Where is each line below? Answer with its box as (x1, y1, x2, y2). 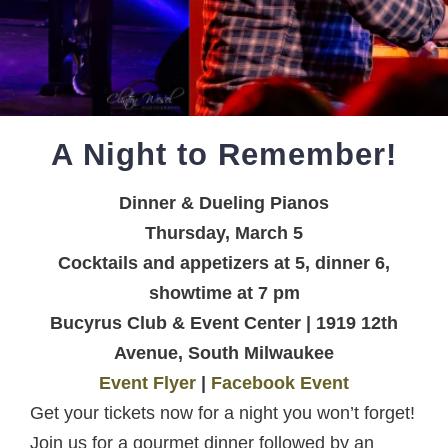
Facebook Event (211, 373, 349, 394)
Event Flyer (99, 373, 196, 394)
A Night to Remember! (51, 137, 397, 173)
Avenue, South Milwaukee (114, 343, 334, 364)
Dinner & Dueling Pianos (119, 193, 329, 214)
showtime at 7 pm (148, 283, 300, 304)
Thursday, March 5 (145, 223, 303, 244)
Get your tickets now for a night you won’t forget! (30, 403, 415, 424)
